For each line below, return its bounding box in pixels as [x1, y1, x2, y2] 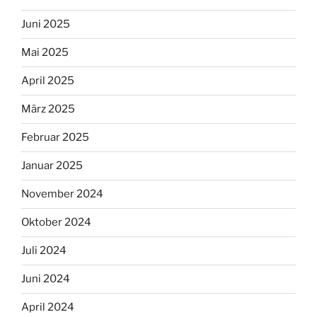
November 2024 [21, 188, 103, 201]
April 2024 [21, 301, 74, 314]
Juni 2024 [21, 272, 70, 286]
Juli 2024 [21, 244, 67, 258]
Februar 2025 [21, 131, 89, 144]
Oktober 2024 [21, 216, 91, 229]
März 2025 [21, 103, 75, 116]
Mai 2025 [21, 46, 69, 59]
